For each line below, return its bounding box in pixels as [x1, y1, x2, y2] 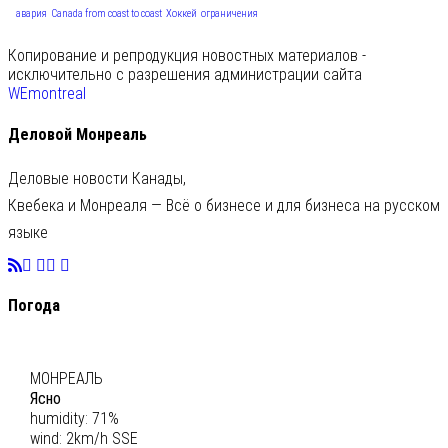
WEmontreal [8, 84, 86, 104]
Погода [8, 296, 60, 316]
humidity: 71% [29, 408, 119, 428]
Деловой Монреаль [8, 124, 147, 144]
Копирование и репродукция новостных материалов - [8, 46, 366, 66]
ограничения [201, 7, 258, 21]
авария [16, 7, 47, 21]
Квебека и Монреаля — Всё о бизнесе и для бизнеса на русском [8, 195, 440, 215]
